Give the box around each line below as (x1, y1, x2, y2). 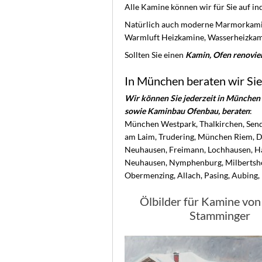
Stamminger (189, 208, 250, 222)
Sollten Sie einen (125, 50, 185, 60)
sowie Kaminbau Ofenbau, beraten (125, 106, 250, 116)
